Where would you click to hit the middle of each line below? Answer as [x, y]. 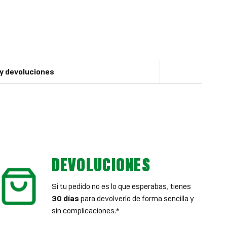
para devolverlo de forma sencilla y [136, 198]
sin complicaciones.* [85, 211]
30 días [65, 198]
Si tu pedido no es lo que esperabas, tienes [121, 186]
